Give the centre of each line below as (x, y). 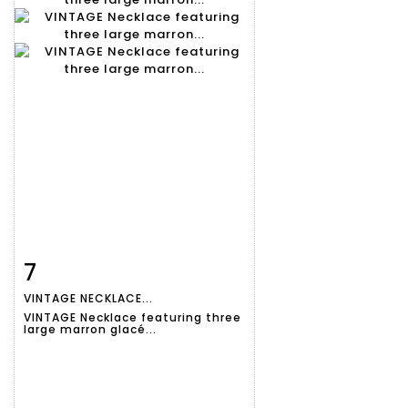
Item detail (82, 270)
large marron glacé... (90, 330)
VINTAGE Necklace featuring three (133, 318)
